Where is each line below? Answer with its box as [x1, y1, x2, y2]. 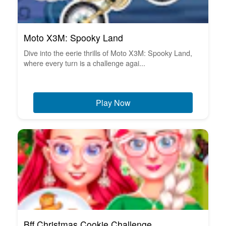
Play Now [95, 96, 131, 108]
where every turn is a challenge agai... [24, 57, 145, 68]
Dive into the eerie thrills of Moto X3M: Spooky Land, [24, 47, 192, 58]
